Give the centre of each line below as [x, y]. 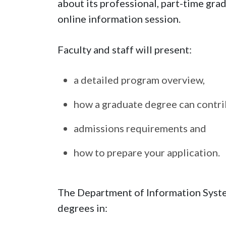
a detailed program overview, [139, 79]
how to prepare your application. [147, 152]
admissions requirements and [140, 128]
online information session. [119, 18]
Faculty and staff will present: [125, 49]
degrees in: [82, 208]
